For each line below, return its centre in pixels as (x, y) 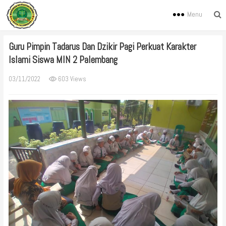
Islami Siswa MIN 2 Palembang (63, 60)
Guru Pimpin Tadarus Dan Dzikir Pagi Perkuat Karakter (102, 47)
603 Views (71, 79)
